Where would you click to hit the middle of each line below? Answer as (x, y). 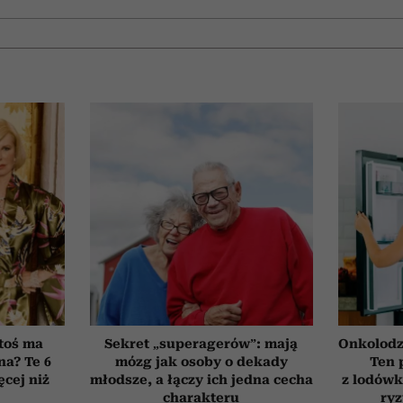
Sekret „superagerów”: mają (201, 343)
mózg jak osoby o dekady (201, 361)
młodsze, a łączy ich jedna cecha (201, 379)
